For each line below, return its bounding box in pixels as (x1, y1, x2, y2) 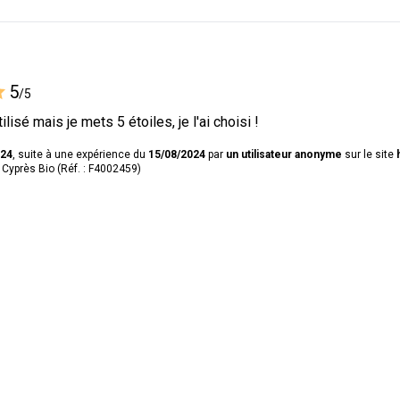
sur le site (342, 147, 396, 161)
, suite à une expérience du (12, 147, 148, 161)
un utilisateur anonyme (226, 147, 342, 161)
